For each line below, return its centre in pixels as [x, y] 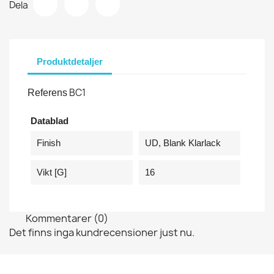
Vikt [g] [52, 172]
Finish [49, 143]
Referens [47, 92]
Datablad [50, 120]
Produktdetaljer [70, 61]
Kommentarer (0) [66, 218]
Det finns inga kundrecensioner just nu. [102, 232]
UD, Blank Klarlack [183, 143]
